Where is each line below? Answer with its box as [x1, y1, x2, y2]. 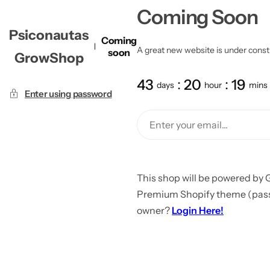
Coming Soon [137, 5, 258, 29]
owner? [137, 204, 172, 217]
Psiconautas [9, 26, 89, 43]
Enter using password [25, 87, 112, 99]
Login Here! [172, 204, 224, 217]
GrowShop [14, 49, 84, 66]
